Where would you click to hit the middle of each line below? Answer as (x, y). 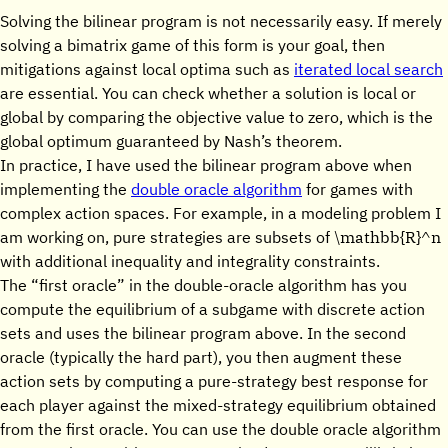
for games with (357, 189)
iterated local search (368, 69)
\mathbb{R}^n (387, 236)
